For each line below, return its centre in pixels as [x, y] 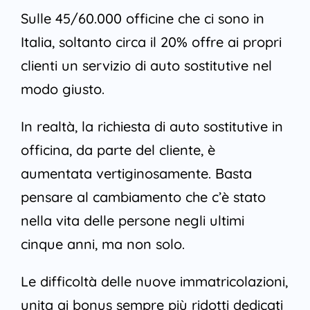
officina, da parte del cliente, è [118, 150]
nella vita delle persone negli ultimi [132, 221]
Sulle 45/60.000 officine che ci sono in [142, 19]
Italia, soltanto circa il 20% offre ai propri [151, 42]
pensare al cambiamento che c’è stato [143, 197]
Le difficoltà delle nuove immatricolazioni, [154, 282]
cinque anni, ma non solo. [102, 244]
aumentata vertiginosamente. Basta [136, 174]
